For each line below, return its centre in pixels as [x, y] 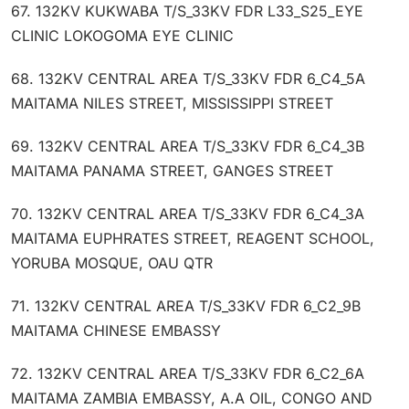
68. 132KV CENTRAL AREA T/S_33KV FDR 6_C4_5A [188, 78]
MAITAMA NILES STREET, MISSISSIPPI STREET [172, 103]
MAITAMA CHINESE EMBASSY [116, 330]
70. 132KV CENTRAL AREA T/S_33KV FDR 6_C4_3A [188, 213]
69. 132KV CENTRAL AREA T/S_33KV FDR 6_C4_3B [188, 146]
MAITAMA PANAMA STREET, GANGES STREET [172, 170]
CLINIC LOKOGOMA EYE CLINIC [122, 35]
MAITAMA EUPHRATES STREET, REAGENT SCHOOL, [193, 238]
